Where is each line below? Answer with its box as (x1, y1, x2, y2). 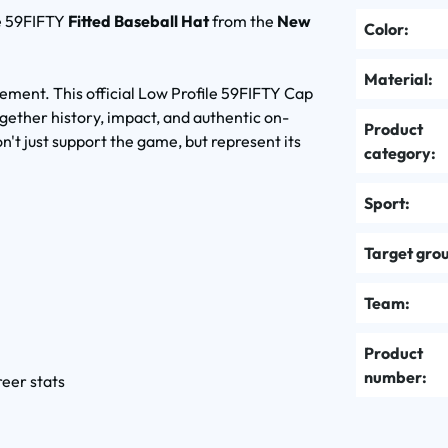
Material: (364, 69, 433, 89)
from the (212, 11, 277, 31)
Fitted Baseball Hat (68, 11, 212, 31)
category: (364, 143, 436, 163)
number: (364, 367, 427, 387)
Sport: (364, 193, 410, 213)
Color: (364, 19, 409, 39)
